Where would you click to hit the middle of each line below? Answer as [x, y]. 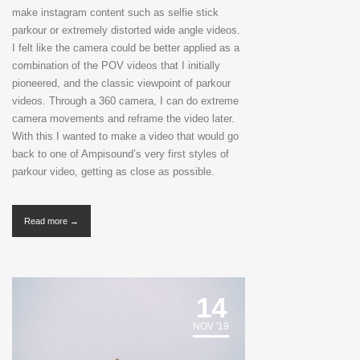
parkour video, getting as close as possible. [113, 172]
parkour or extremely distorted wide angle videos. [126, 31]
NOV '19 [211, 327]
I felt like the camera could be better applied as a [126, 48]
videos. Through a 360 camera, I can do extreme [125, 101]
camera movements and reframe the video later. [123, 119]
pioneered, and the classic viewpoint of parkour [121, 84]
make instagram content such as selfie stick [115, 13]
